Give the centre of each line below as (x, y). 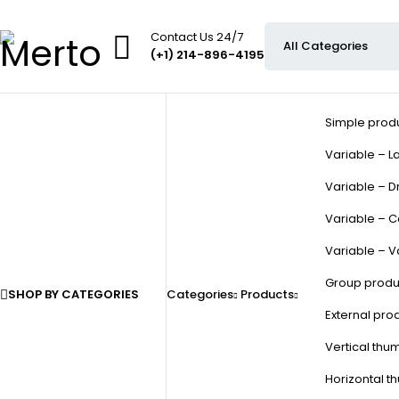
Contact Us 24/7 (197, 37)
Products (267, 294)
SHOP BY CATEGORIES (73, 294)
